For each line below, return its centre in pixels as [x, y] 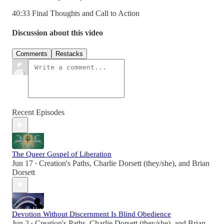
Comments [32, 53]
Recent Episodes [38, 112]
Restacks [69, 53]
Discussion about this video [57, 33]
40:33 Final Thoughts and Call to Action [76, 13]
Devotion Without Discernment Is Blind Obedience [91, 214]
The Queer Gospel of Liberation [62, 154]
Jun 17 [22, 163]
